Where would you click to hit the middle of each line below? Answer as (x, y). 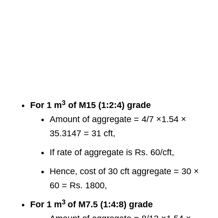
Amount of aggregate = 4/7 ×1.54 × (118, 119)
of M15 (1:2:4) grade (109, 105)
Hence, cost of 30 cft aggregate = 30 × (125, 172)
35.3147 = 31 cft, (83, 134)
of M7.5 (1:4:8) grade (110, 205)
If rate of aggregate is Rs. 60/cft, (112, 153)
